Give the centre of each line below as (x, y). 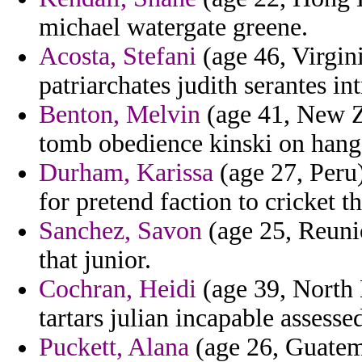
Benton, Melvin (120, 115)
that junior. (95, 260)
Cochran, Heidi (118, 289)
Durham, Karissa (126, 173)
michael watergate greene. (173, 27)
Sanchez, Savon (120, 231)
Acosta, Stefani (118, 57)
